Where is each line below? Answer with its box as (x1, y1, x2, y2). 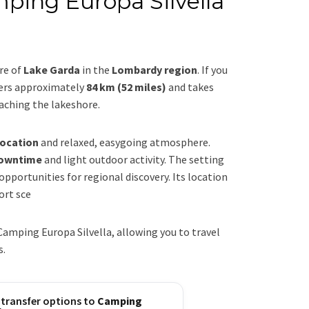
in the (79, 62, 112, 77)
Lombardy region (111, 62, 197, 77)
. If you (197, 62, 228, 77)
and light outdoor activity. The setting (42, 152, 224, 166)
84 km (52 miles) (86, 79, 166, 94)
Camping (97, 293, 142, 308)
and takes (166, 79, 214, 94)
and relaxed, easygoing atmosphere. (38, 134, 210, 149)
